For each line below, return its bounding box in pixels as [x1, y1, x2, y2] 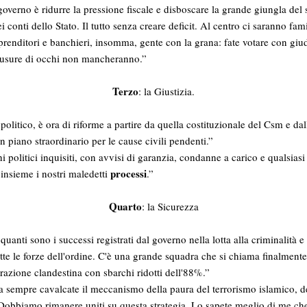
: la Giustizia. [138, 84, 195, 98]
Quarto [108, 198, 142, 214]
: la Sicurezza [141, 199, 199, 213]
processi [110, 165, 147, 181]
